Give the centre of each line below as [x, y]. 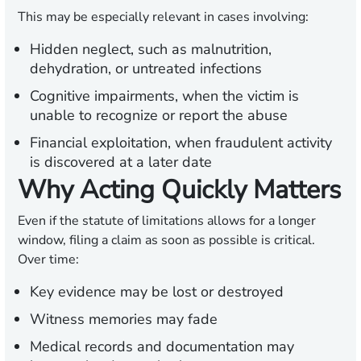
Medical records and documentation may [162, 347]
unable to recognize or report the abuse [159, 116]
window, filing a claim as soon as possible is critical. [166, 241]
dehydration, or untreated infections [146, 69]
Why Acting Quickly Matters [179, 190]
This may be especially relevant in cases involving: [163, 17]
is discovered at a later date [121, 162]
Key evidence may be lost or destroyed [157, 292]
